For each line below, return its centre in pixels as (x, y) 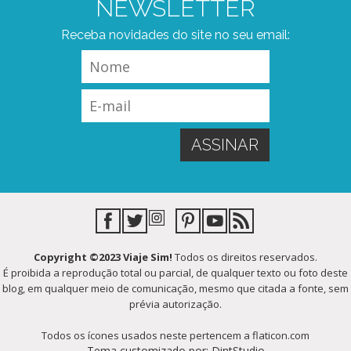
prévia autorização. (175, 304)
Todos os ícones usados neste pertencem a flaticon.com (175, 335)
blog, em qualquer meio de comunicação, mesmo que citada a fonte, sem (175, 288)
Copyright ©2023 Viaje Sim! (103, 257)
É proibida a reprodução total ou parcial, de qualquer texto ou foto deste (175, 273)
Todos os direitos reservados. (245, 257)
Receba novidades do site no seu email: (175, 35)
